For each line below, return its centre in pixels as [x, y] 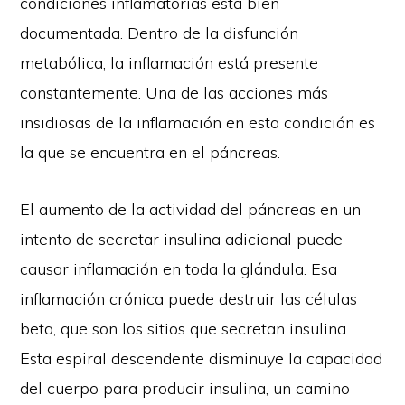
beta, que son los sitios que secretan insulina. [185, 328]
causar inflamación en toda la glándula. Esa [179, 268]
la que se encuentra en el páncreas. [151, 152]
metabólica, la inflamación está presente [170, 62]
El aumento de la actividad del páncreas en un [191, 209]
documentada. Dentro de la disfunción [160, 33]
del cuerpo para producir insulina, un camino [185, 388]
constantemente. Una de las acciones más [174, 92]
